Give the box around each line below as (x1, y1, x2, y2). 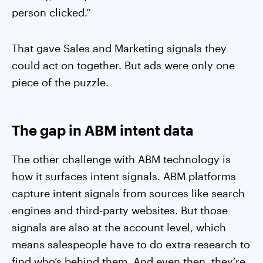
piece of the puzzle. (12, 76, 109, 89)
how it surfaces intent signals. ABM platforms (12, 170, 236, 183)
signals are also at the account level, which (12, 221, 226, 234)
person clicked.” (12, 6, 91, 19)
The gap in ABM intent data (12, 122, 194, 139)
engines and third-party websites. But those (12, 204, 228, 217)
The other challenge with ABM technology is (12, 153, 231, 166)
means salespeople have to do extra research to (12, 238, 250, 251)
